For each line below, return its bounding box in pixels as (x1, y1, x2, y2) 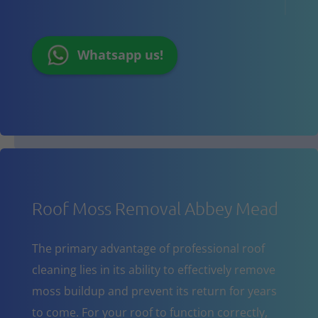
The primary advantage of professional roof (31, 240, 265, 256)
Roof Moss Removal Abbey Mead (31, 197, 278, 219)
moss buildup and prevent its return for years (31, 283, 277, 299)
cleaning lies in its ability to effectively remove (31, 261, 275, 278)
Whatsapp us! (77, 46, 163, 64)
